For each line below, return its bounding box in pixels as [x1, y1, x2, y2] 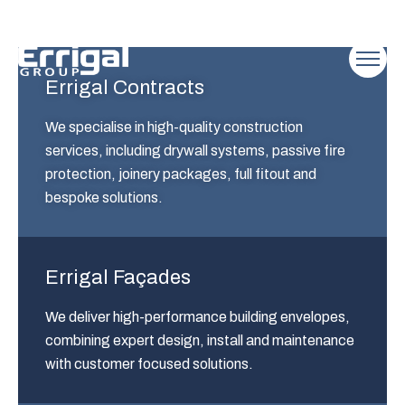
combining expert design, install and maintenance [45, 333, 354, 348]
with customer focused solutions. [45, 356, 253, 372]
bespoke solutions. [45, 190, 163, 205]
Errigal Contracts [45, 77, 204, 99]
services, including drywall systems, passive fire [45, 143, 345, 158]
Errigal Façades [45, 267, 191, 288]
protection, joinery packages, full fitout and [45, 166, 316, 182]
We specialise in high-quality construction [45, 119, 303, 135]
